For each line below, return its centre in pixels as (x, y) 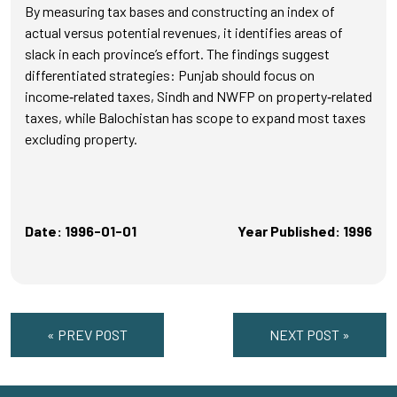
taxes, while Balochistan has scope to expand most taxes (195, 117)
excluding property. (81, 139)
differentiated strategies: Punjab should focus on (170, 75)
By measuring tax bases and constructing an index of (180, 11)
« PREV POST (87, 335)
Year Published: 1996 (305, 231)
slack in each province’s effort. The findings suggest (177, 54)
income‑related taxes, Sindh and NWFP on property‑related (198, 96)
